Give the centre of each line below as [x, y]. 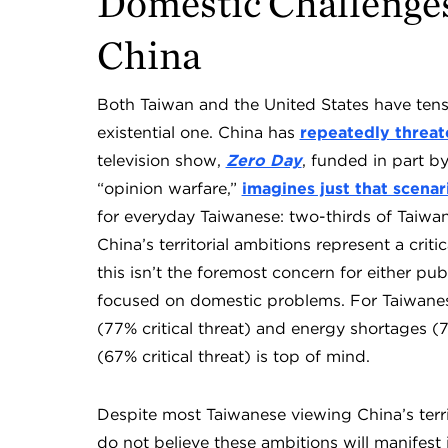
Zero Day [263, 160]
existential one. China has [198, 132]
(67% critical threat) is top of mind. [233, 356]
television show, [161, 160]
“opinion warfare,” [169, 188]
